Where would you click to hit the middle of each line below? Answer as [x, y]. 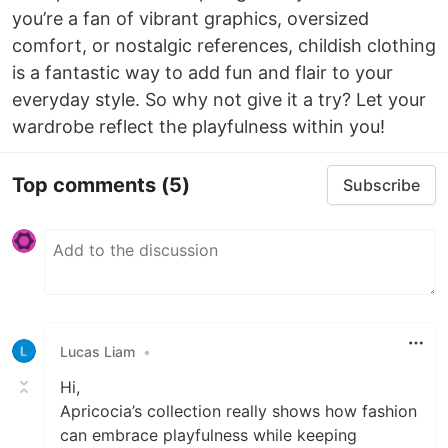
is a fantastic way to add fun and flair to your [202, 72]
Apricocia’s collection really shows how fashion [238, 411]
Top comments [86, 184]
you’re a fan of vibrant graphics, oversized [190, 18]
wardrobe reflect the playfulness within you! [198, 126]
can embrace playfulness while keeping [208, 435]
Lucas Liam [97, 351]
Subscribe [381, 185]
